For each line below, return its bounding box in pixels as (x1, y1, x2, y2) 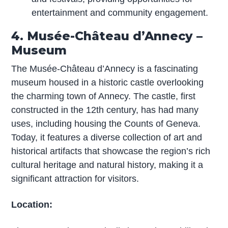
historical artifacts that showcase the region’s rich (11, 146, 211, 156)
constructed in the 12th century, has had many (11, 104, 199, 115)
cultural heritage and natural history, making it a (11, 159, 204, 170)
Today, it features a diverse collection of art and (11, 132, 203, 142)
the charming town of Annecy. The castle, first (11, 91, 196, 101)
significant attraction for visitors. (11, 173, 139, 184)
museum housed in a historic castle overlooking (11, 77, 204, 88)
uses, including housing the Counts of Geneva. (11, 118, 201, 129)
